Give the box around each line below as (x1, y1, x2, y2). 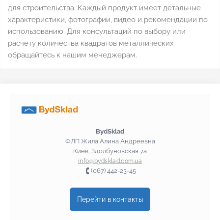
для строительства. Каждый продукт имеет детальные (8, 3, 201, 12)
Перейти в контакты (77, 195, 143, 203)
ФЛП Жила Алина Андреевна (65, 137, 155, 145)
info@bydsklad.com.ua (78, 158, 142, 165)
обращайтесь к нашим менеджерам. (8, 51, 137, 59)
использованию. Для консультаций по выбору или (8, 27, 186, 36)
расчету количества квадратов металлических (8, 39, 174, 48)
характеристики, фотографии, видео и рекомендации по (8, 15, 208, 24)
